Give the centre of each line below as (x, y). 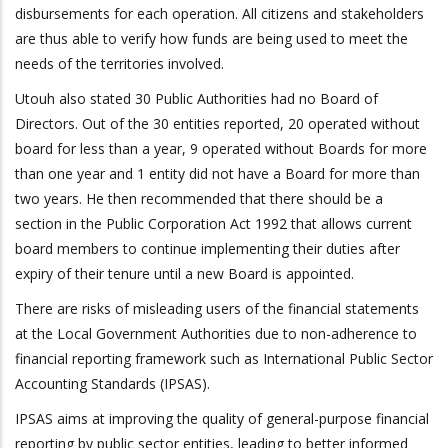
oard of (354, 99)
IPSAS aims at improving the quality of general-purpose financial (222, 419)
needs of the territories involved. (119, 64)
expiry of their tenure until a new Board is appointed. (184, 274)
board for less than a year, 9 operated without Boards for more (221, 149)
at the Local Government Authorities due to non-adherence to (216, 334)
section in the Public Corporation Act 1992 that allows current (213, 224)
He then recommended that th (182, 199)
